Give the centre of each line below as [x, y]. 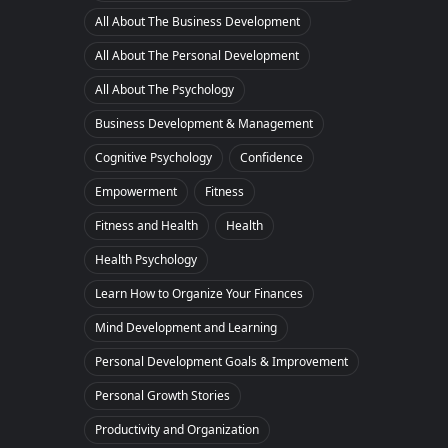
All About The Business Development [197, 22]
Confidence [271, 158]
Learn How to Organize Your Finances [199, 294]
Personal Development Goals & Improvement [221, 362]
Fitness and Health [146, 226]
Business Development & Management [204, 124]
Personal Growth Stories [162, 396]
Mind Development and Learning [186, 328]
